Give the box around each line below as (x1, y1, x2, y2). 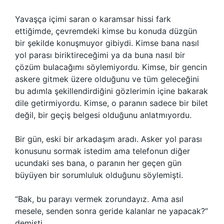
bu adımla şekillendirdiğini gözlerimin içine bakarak (15, 86, 208, 96)
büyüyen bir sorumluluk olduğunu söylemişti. (15, 170, 183, 180)
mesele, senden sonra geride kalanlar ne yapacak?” (15, 206, 208, 216)
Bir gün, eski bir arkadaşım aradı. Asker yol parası (15, 134, 202, 144)
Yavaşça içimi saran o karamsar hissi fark (15, 14, 171, 24)
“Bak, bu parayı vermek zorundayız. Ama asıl (15, 194, 183, 204)
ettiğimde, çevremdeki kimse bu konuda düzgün (15, 26, 197, 36)
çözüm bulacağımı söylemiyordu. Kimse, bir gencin (15, 62, 207, 72)
